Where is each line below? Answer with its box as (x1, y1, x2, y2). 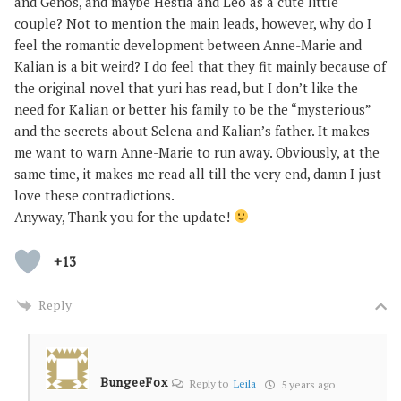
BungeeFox (100, 372, 168, 390)
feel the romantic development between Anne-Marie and (14, 35, 362, 54)
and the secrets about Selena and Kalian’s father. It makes (14, 121, 370, 140)
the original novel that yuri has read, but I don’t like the (14, 78, 358, 97)
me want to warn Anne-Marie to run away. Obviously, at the (14, 142, 380, 161)
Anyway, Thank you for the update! (14, 207, 234, 226)
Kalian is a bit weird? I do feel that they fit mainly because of (14, 56, 386, 75)
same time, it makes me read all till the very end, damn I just (14, 164, 381, 183)
